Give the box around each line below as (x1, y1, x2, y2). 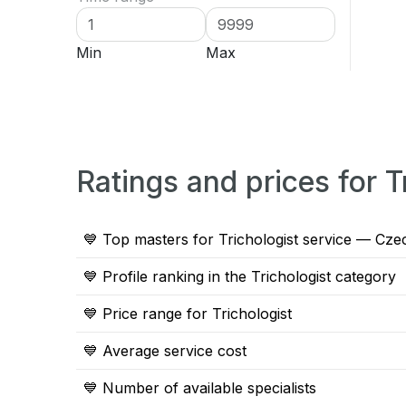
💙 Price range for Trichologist (83, 304, 292, 323)
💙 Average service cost (83, 342, 246, 360)
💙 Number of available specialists (83, 379, 316, 397)
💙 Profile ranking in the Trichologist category (83, 267, 396, 285)
